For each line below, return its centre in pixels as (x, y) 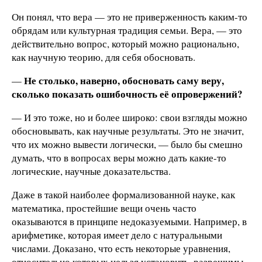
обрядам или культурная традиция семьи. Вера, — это (127, 30)
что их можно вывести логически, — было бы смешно (127, 144)
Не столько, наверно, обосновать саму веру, (124, 80)
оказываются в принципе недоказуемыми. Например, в (129, 221)
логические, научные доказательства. (91, 171)
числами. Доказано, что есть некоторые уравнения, (121, 248)
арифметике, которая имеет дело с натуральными (117, 235)
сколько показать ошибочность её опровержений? (127, 94)
